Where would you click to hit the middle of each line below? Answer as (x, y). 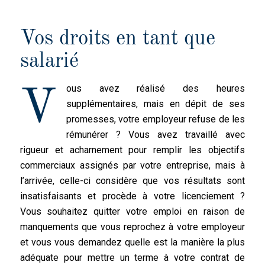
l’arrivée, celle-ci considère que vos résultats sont (132, 180)
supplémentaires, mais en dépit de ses (156, 104)
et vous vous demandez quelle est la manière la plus (132, 242)
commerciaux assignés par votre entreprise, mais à (132, 165)
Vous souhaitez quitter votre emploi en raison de (132, 211)
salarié (49, 61)
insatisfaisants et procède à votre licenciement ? (132, 196)
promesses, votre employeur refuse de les (156, 119)
